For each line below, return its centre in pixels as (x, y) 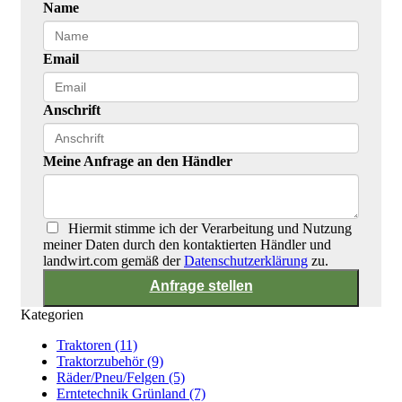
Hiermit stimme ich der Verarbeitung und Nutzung (206, 229)
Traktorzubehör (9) (110, 362)
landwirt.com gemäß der (114, 261)
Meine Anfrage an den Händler (138, 162)
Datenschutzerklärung (246, 261)
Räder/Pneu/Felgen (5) (121, 378)
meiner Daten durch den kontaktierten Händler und (187, 245)
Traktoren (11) (97, 345)
